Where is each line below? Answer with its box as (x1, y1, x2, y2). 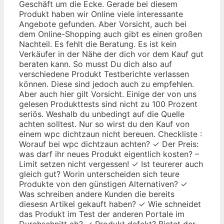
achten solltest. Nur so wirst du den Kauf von (19, 118, 189, 129)
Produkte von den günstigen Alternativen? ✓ (19, 178, 187, 189)
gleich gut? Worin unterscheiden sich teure (19, 168, 179, 179)
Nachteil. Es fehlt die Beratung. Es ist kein (19, 38, 176, 49)
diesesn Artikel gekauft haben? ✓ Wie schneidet (19, 198, 201, 209)
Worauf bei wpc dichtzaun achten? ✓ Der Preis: (19, 138, 198, 149)
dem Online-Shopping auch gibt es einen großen (19, 28, 202, 39)
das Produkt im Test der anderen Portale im (19, 208, 184, 219)
